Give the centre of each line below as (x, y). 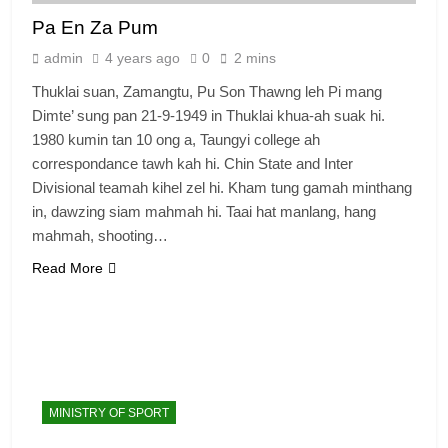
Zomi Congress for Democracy (288, 239)
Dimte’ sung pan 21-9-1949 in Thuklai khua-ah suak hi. (208, 115)
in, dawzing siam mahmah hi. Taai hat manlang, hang (204, 211)
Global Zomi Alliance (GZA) (276, 383)
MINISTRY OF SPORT (109, 412)
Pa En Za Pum (95, 27)
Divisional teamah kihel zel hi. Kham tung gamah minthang (222, 187)
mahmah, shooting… (100, 235)
